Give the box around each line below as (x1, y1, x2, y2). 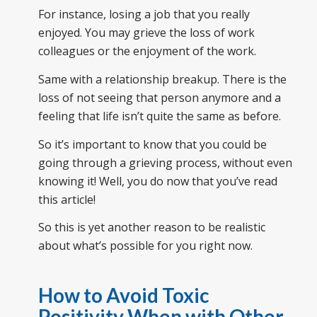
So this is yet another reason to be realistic (38, 219, 265, 236)
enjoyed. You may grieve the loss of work (38, 25, 255, 41)
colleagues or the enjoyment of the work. (38, 43, 256, 59)
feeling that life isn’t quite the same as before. (38, 108, 281, 124)
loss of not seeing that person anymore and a (38, 90, 281, 105)
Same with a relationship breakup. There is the (38, 71, 287, 87)
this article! (38, 191, 96, 207)
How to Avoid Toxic (38, 283, 209, 308)
